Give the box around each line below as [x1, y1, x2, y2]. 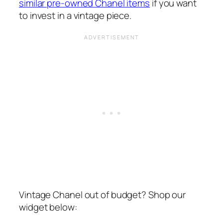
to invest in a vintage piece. [19, 9, 132, 22]
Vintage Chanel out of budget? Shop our [19, 188, 186, 202]
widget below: [19, 201, 77, 214]
